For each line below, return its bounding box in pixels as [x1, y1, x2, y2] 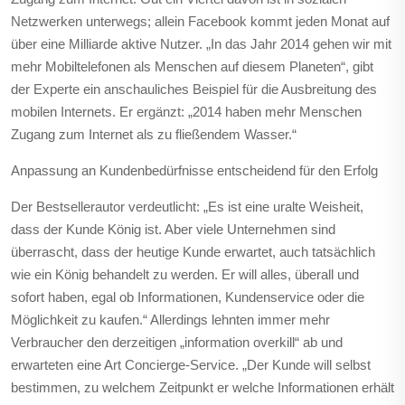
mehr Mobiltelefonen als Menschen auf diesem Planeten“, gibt [11, 59, 373, 74]
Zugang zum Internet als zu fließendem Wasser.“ [11, 127, 297, 142]
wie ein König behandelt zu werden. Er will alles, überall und [11, 267, 359, 282]
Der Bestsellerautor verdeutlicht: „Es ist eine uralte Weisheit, [11, 199, 363, 214]
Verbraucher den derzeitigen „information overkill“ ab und [11, 334, 343, 350]
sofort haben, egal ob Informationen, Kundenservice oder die [11, 289, 364, 305]
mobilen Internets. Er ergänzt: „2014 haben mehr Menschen [11, 104, 362, 119]
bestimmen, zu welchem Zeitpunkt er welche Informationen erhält [11, 380, 394, 395]
